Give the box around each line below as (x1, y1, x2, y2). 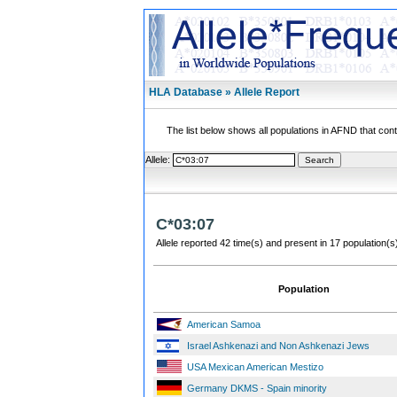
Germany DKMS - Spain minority (187, 383, 327, 393)
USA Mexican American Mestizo (187, 362, 323, 372)
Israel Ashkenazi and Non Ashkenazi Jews (187, 340, 370, 351)
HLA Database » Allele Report (149, 86, 300, 98)
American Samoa (187, 319, 261, 330)
